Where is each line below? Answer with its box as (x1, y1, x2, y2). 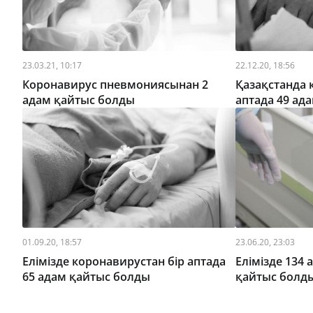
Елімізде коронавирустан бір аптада (22, 253, 226, 269)
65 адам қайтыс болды (22, 268, 150, 284)
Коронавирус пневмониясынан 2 (22, 76, 208, 92)
